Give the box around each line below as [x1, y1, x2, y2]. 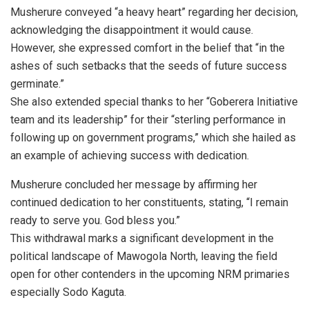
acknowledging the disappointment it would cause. [10, 23, 253, 37]
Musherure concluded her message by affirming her [10, 177, 257, 191]
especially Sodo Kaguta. [10, 285, 126, 299]
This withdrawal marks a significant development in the [10, 231, 274, 245]
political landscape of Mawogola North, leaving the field [10, 249, 277, 263]
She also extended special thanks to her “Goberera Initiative [10, 94, 298, 108]
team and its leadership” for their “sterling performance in [10, 112, 286, 126]
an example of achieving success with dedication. [10, 148, 249, 162]
